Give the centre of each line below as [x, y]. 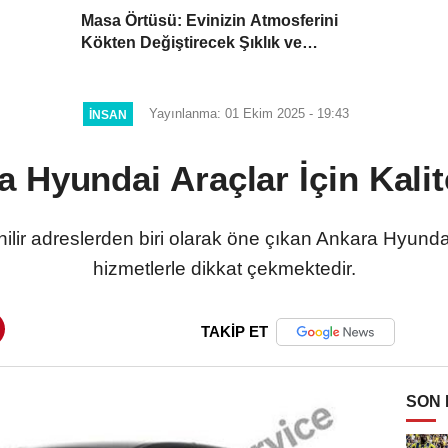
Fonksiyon [122, 65]
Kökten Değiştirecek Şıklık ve [192, 43]
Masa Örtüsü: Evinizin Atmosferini [210, 21]
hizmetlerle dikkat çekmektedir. [224, 268]
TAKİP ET [234, 332]
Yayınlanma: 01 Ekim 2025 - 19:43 [248, 114]
